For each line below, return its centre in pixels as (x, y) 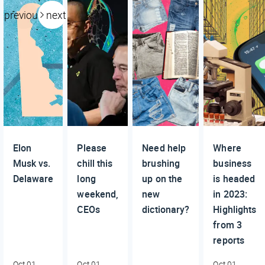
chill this (95, 164)
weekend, (98, 194)
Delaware (33, 179)
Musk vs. (32, 164)
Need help (164, 148)
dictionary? (166, 210)
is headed (234, 179)
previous (24, 15)
